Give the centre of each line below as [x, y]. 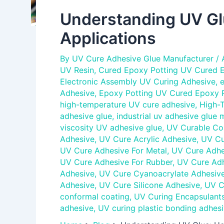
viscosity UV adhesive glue [111, 127]
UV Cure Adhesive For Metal [113, 150]
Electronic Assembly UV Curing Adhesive [138, 81]
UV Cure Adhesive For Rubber [116, 162]
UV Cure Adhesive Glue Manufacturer [144, 58]
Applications [108, 38]
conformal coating [95, 196]
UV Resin [77, 70]
